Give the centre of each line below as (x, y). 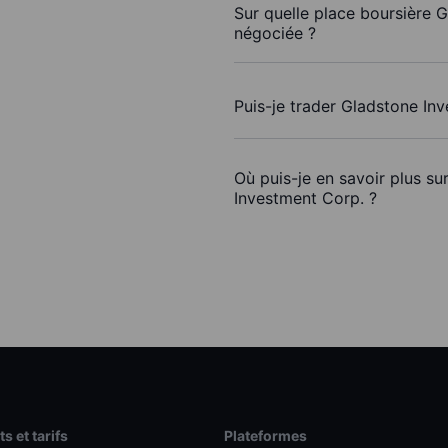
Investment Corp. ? (305, 198)
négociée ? (275, 33)
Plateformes (265, 436)
